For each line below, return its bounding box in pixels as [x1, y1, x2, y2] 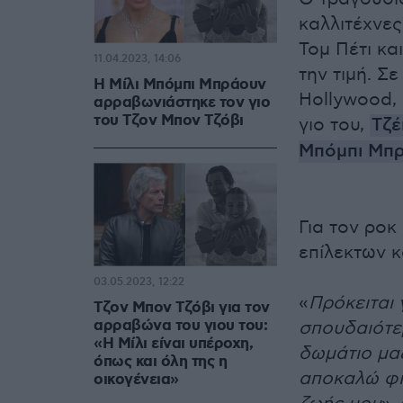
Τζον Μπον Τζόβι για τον [94, 298, 270, 318]
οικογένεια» [94, 370, 179, 390]
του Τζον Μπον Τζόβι [94, 111, 244, 131]
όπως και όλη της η [94, 352, 227, 372]
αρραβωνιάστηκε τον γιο [94, 93, 270, 113]
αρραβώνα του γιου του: [94, 316, 267, 336]
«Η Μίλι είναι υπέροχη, [94, 334, 253, 354]
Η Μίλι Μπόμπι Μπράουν [94, 75, 266, 95]
